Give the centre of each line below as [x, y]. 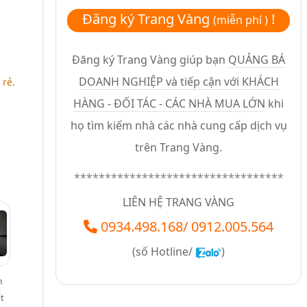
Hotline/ [173, 252]
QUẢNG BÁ [257, 60]
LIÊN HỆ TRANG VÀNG [179, 202]
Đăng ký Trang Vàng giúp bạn [150, 60]
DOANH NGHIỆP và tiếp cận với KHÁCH [179, 82]
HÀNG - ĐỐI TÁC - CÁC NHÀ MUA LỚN [170, 104]
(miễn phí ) [241, 20]
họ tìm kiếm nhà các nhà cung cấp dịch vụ [179, 126]
